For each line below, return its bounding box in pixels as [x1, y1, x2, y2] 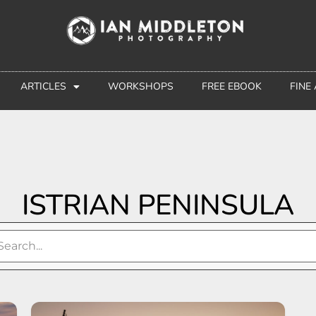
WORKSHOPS [107, 80, 174, 94]
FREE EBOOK [201, 80, 262, 94]
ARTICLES [20, 80, 66, 94]
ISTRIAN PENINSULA [22, 186, 294, 225]
